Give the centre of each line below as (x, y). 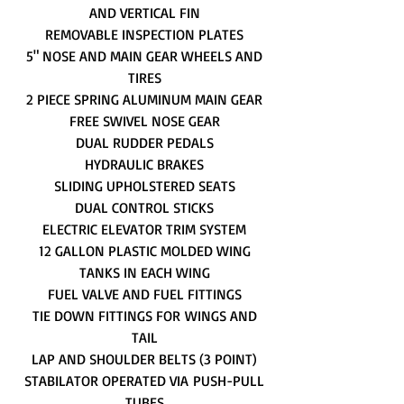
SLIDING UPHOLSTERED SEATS (144, 186)
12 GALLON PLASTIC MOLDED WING (144, 251)
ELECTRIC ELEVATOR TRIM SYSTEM (144, 229)
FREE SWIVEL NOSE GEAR (144, 121)
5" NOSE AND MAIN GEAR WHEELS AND (144, 56)
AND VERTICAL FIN (144, 13)
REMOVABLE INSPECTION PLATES (144, 34)
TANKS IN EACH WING (144, 272)
